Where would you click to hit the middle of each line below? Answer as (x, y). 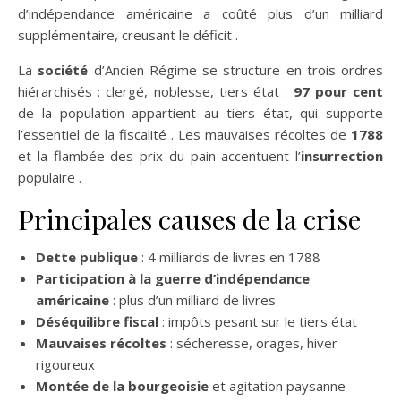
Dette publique (87, 257)
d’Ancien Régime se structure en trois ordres (235, 70)
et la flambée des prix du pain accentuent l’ (159, 156)
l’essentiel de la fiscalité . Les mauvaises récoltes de (184, 134)
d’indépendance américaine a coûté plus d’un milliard (200, 13)
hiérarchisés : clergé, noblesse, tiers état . (156, 91)
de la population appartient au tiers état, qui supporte (200, 113)
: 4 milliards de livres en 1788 (229, 257)
